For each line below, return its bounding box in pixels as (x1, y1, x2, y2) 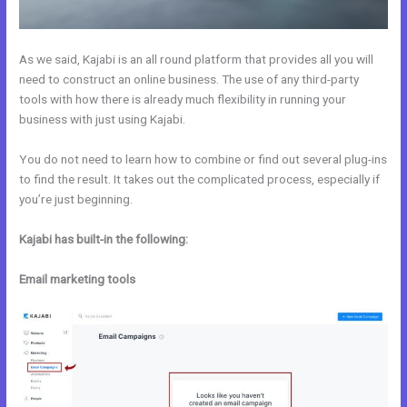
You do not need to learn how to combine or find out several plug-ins (19, 152, 388, 166)
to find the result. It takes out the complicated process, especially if (19, 172, 381, 186)
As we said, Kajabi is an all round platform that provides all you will (19, 52, 374, 67)
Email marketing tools (19, 271, 136, 286)
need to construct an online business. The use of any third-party (19, 72, 360, 87)
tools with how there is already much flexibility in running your (19, 92, 347, 107)
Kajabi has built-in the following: (19, 231, 189, 246)
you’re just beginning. (19, 192, 134, 206)
